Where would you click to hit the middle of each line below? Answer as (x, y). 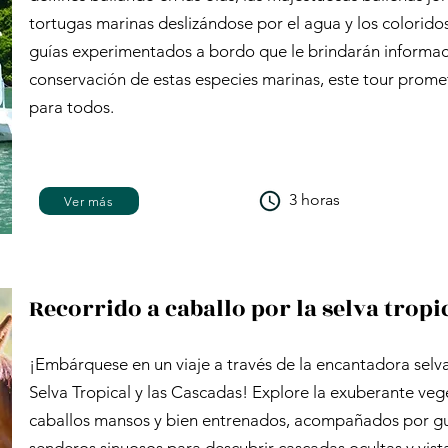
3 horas (314, 199)
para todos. (71, 107)
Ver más (89, 201)
